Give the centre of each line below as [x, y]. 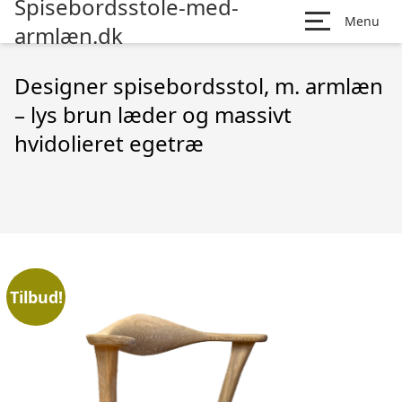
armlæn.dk [69, 35]
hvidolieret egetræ [109, 143]
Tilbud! [36, 297]
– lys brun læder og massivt [153, 114]
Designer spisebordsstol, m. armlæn [199, 86]
